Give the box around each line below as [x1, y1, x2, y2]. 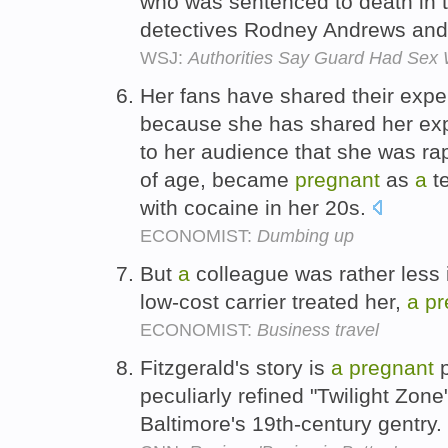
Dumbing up [257, 225, 354, 246]
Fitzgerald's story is [140, 355, 331, 379]
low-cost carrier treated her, [140, 289, 407, 313]
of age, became [140, 167, 295, 191]
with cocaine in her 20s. [140, 195, 372, 219]
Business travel [257, 319, 379, 340]
